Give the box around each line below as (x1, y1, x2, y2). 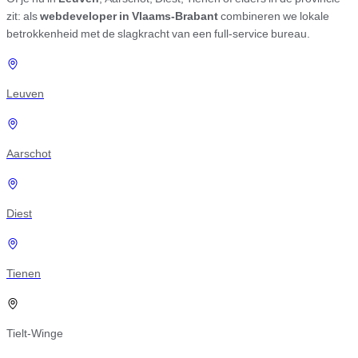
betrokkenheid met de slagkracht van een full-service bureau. (6, 26, 310, 41)
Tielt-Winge (6, 326, 63, 340)
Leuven (6, 86, 44, 101)
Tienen (6, 266, 41, 280)
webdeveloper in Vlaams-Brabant (40, 9, 218, 23)
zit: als (6, 9, 40, 23)
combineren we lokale (218, 9, 329, 23)
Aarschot (6, 146, 51, 161)
